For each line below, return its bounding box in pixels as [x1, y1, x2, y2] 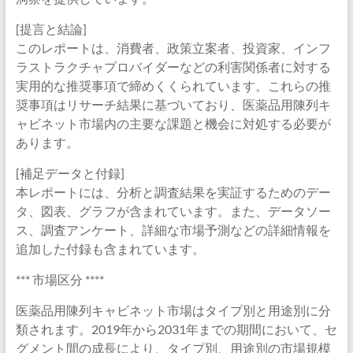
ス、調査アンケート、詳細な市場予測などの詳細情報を [15, 222, 331, 237]
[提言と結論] [15, 21, 87, 36]
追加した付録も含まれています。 [15, 241, 205, 256]
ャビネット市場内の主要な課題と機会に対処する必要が [15, 116, 331, 131]
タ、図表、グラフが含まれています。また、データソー [15, 203, 331, 218]
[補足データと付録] [15, 165, 124, 180]
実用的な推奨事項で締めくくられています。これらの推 [15, 78, 331, 93]
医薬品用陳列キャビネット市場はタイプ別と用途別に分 [15, 303, 331, 318]
